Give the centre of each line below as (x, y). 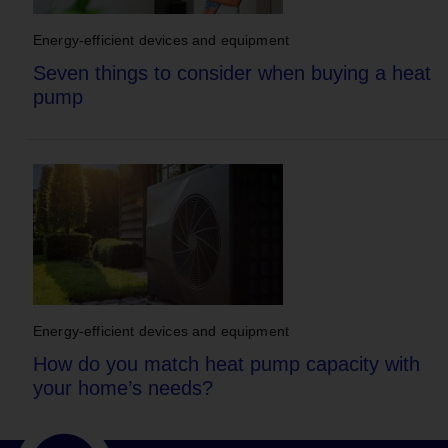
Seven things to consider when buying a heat (232, 72)
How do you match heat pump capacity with (226, 364)
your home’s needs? (123, 388)
